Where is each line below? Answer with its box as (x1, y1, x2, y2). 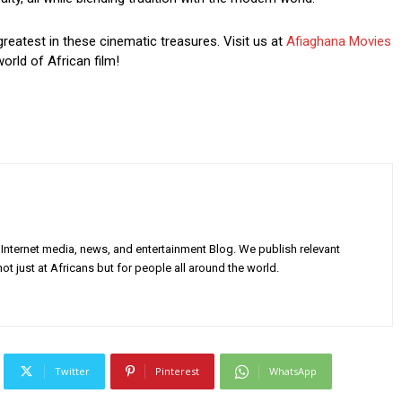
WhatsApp (269, 363, 317, 378)
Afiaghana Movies (286, 32, 391, 49)
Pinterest (155, 363, 199, 378)
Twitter (55, 363, 90, 378)
